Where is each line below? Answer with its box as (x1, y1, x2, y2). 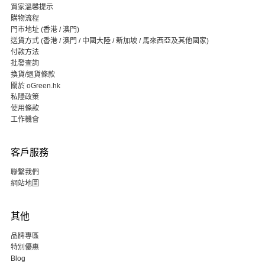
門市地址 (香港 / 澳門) (10, 25, 79, 34)
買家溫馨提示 (10, 3, 53, 11)
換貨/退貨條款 (10, 70, 55, 79)
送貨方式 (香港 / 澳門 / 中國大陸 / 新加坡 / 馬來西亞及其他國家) (10, 37, 209, 45)
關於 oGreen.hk (10, 82, 60, 90)
